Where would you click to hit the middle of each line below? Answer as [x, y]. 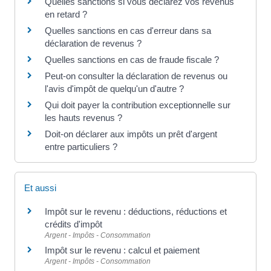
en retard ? [66, 15]
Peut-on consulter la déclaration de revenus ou [136, 76]
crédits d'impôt [73, 224]
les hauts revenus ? [85, 118]
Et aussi [40, 188]
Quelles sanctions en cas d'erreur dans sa [128, 31]
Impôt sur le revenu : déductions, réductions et [136, 211]
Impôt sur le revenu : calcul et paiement [122, 250]
